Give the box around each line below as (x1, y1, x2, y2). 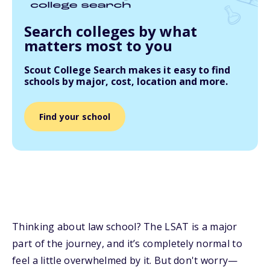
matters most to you (24, 36, 172, 55)
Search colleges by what (24, 21, 197, 41)
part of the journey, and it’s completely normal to (12, 237, 242, 250)
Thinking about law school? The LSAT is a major (12, 220, 237, 233)
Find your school (39, 111, 111, 122)
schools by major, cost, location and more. (24, 75, 228, 88)
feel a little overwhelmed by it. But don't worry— (12, 254, 238, 267)
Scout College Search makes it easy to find (24, 63, 230, 77)
